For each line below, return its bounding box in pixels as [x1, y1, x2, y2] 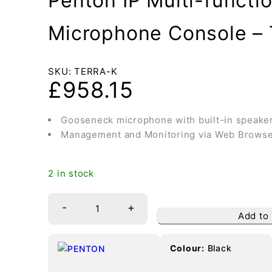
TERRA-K [74, 66, 118, 77]
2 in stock [48, 168, 94, 179]
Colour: [169, 243, 205, 253]
